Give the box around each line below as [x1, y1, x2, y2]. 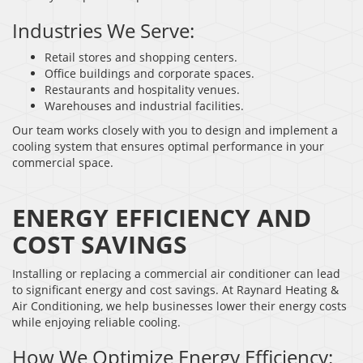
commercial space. [12, 154, 113, 170]
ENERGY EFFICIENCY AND [12, 200, 311, 234]
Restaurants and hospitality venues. [45, 81, 240, 97]
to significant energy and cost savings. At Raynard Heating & [12, 281, 339, 297]
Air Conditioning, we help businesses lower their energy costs [12, 297, 347, 314]
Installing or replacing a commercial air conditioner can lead [12, 265, 340, 281]
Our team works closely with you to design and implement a [12, 122, 338, 138]
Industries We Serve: [12, 16, 194, 44]
